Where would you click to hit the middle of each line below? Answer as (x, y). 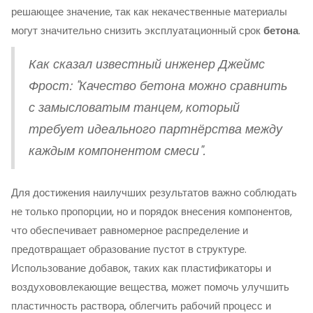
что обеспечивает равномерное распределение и (130, 230)
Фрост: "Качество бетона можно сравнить (158, 86)
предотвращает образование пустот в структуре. (129, 249)
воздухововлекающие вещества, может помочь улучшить (150, 287)
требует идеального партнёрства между (155, 129)
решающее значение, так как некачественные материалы (149, 12)
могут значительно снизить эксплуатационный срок (137, 30)
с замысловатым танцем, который (134, 108)
